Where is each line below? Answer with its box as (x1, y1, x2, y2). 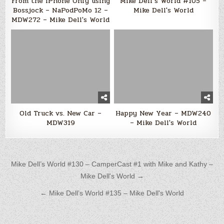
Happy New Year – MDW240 (115, 108, 211, 119)
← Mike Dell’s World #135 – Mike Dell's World (40, 189, 184, 197)
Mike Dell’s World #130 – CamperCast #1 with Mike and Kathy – (11, 160, 213, 168)
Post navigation (5, 155, 117, 174)
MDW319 (46, 117, 75, 128)
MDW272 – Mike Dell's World (11, 14, 110, 25)
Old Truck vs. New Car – (19, 108, 102, 119)
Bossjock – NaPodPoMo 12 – (13, 4, 108, 15)
